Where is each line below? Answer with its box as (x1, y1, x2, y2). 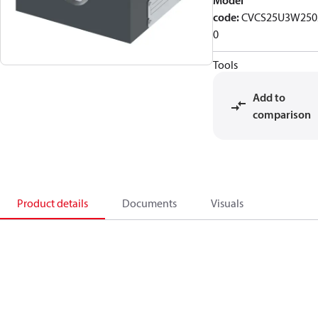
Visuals (211, 196, 243, 210)
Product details (17, 196, 88, 210)
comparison (253, 107, 311, 121)
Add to (253, 90, 285, 104)
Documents (122, 196, 177, 210)
